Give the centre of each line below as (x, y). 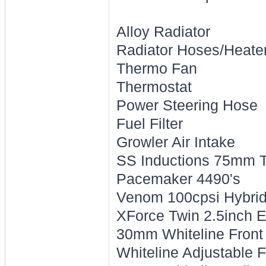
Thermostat (154, 87)
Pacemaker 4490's (178, 179)
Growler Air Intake (175, 142)
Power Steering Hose (187, 105)
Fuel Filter (149, 124)
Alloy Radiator (163, 32)
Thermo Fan (156, 69)
